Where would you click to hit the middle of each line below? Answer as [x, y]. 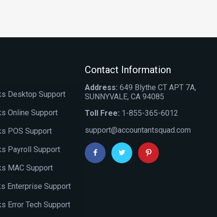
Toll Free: [102, 113]
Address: [101, 87]
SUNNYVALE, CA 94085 [125, 96]
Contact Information [128, 70]
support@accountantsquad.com [138, 130]
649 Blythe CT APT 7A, [157, 87]
